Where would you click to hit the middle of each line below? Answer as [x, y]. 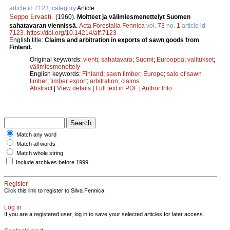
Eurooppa [170, 59]
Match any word [36, 134]
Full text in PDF [117, 88]
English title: [27, 40]
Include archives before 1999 [52, 162]
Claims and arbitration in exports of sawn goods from [122, 40]
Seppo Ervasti [30, 16]
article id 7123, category [43, 8]
